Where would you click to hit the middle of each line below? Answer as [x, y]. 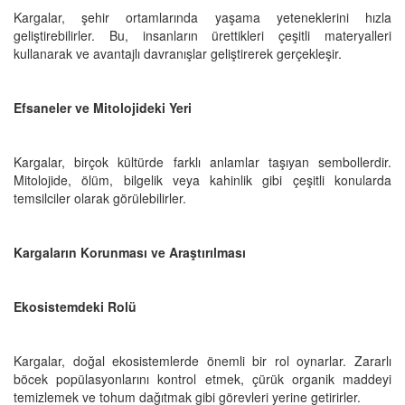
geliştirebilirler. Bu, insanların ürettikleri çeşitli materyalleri [202, 35]
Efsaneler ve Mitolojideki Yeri [103, 107]
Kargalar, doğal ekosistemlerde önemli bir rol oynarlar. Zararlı [202, 360]
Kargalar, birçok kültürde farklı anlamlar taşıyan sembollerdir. [202, 161]
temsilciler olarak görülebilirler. [100, 198]
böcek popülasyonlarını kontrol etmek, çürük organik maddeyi [202, 378]
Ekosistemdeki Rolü [75, 306]
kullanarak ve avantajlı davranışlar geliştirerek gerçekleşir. [178, 53]
